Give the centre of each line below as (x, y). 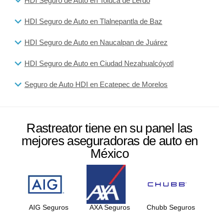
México (109, 153)
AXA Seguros (109, 207)
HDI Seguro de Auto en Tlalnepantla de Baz (93, 21)
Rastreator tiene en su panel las (109, 128)
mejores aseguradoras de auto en (109, 141)
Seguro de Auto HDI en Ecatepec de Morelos (96, 84)
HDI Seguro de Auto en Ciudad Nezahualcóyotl (99, 63)
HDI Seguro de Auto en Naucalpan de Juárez (96, 42)
